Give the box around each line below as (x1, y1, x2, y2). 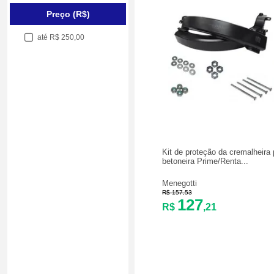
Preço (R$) (46, 9, 90, 19)
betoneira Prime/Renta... (162, 156, 248, 166)
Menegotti (162, 178, 197, 188)
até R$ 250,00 (37, 33, 85, 42)
